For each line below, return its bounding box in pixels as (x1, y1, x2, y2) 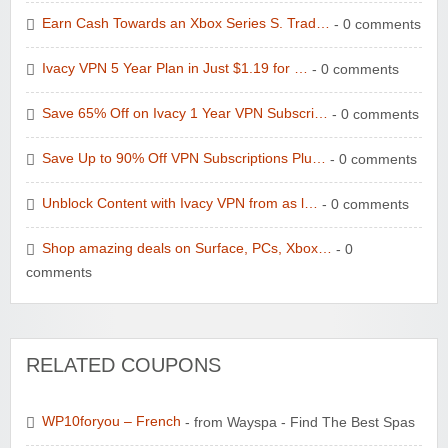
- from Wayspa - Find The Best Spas (181, 414, 415, 430)
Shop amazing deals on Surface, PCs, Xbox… (42, 241, 332, 257)
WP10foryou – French (42, 414, 181, 430)
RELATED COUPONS (26, 353, 221, 376)
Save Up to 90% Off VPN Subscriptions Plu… (42, 151, 326, 167)
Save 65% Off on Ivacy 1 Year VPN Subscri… (42, 106, 328, 122)
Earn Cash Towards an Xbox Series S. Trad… (42, 16, 330, 32)
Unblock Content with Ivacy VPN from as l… (42, 196, 318, 212)
